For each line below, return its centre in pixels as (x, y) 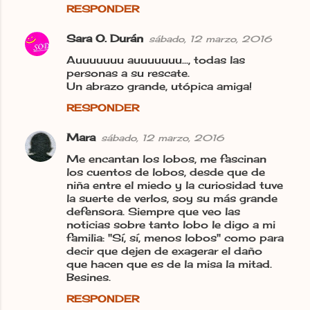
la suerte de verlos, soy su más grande (172, 198)
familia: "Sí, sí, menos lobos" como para (175, 237)
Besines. (89, 277)
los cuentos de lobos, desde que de (166, 172)
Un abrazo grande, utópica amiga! (159, 86)
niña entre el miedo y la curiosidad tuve (175, 185)
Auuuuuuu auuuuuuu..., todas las (156, 60)
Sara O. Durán (105, 38)
